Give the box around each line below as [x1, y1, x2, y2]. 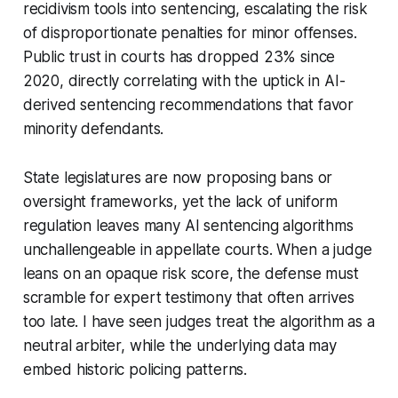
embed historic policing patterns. [22, 360, 248, 378]
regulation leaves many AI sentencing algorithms [22, 216, 354, 235]
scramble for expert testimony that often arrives [22, 288, 354, 306]
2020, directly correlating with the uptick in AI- [22, 71, 346, 90]
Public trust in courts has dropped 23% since [22, 47, 336, 66]
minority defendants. [22, 119, 164, 138]
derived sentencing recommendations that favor [22, 95, 354, 114]
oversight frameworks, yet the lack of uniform [22, 192, 338, 211]
